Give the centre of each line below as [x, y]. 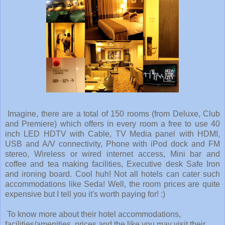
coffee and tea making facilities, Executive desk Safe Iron [113, 164]
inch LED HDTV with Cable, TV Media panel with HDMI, [113, 134]
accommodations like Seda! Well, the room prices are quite [113, 184]
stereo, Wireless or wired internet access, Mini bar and [113, 154]
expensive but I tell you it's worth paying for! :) [85, 194]
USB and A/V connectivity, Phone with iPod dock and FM [113, 144]
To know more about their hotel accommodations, [93, 214]
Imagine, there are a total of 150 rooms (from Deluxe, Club [113, 114]
